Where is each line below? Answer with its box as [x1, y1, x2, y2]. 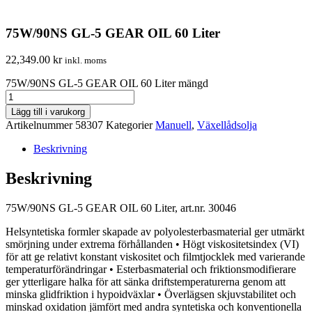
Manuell [155, 119, 192, 132]
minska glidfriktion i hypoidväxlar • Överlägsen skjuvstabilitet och [6, 288, 296, 301]
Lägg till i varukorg [11, 107, 85, 118]
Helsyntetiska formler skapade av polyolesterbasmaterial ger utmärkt [6, 226, 304, 238]
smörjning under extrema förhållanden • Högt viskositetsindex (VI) [6, 238, 299, 251]
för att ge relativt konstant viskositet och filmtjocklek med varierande [6, 251, 305, 263]
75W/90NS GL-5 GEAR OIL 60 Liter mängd [6, 77, 208, 90]
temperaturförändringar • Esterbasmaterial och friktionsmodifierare [6, 263, 296, 276]
